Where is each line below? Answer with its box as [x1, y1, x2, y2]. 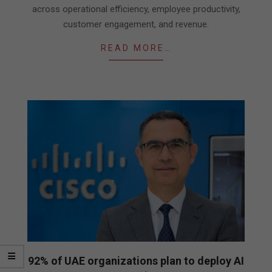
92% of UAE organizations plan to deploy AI [28, 254, 244, 268]
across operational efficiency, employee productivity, [32, 3, 240, 15]
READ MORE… [100, 42, 172, 53]
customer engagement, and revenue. [63, 18, 209, 30]
